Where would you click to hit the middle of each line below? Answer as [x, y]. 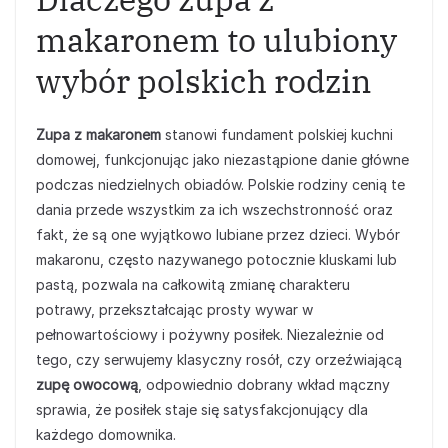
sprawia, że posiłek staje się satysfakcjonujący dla [202, 409]
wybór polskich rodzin [203, 81]
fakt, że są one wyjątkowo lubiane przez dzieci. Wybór [218, 234]
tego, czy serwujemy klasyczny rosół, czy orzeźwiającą [219, 359]
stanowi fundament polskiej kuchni [277, 134]
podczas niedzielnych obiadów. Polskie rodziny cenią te [220, 184]
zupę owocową [87, 384]
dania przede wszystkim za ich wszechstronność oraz [214, 209]
